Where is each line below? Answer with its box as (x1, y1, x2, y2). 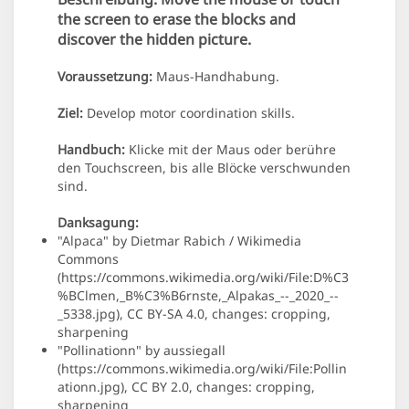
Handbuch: (58, 141, 125, 159)
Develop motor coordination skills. (83, 104, 295, 122)
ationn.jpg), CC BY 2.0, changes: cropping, (58, 378, 315, 396)
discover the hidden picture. (58, 29, 251, 50)
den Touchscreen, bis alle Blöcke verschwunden (58, 159, 351, 177)
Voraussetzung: (58, 68, 152, 86)
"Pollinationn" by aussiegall (58, 341, 225, 360)
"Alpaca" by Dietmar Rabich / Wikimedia (58, 232, 301, 250)
